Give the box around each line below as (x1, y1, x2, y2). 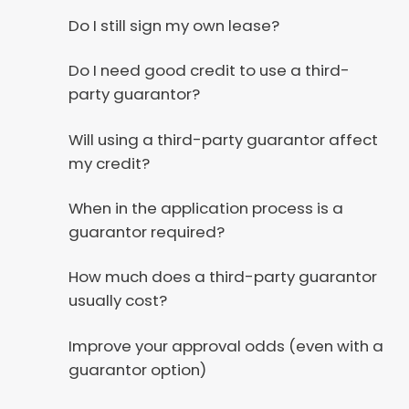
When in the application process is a (68, 197, 343, 220)
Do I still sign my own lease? (68, 14, 279, 37)
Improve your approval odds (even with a (68, 334, 383, 357)
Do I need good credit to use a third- (68, 59, 350, 82)
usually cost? (68, 289, 167, 312)
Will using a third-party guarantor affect (68, 128, 378, 151)
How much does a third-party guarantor (68, 266, 377, 288)
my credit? (68, 152, 150, 174)
